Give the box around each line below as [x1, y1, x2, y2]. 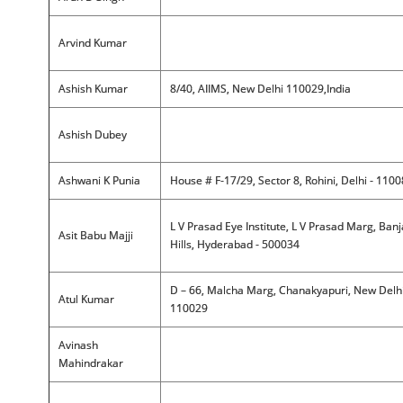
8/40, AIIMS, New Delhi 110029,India [169, 81, 351, 96]
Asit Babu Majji [58, 228, 133, 243]
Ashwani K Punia [58, 173, 140, 188]
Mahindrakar [58, 355, 123, 371]
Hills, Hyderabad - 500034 [169, 237, 300, 252]
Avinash [58, 337, 98, 353]
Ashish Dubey [58, 127, 127, 142]
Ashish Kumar [58, 81, 128, 96]
